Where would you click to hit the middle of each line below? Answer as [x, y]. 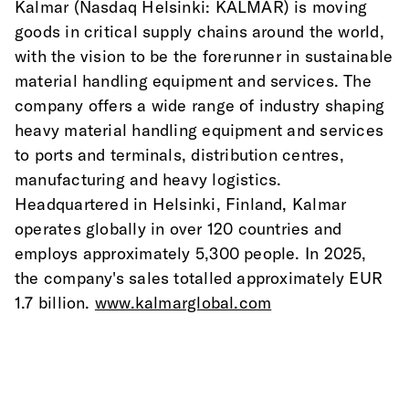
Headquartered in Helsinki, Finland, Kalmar [181, 204]
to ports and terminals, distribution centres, [179, 155]
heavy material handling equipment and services [199, 131]
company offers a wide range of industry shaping [200, 106]
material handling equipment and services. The [193, 81]
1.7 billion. [55, 303]
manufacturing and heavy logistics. [148, 180]
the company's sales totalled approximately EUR [199, 278]
